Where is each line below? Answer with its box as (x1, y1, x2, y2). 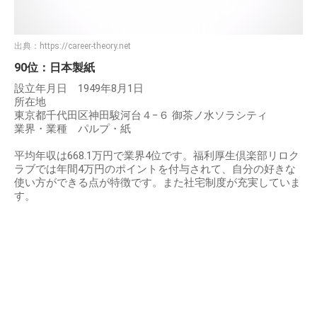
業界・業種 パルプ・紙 (14, 122, 142, 136)
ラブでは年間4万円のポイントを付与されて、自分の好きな (14, 163, 296, 176)
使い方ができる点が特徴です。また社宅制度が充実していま (14, 176, 301, 190)
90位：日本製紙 (14, 61, 95, 75)
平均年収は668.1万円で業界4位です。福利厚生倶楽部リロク (14, 149, 299, 163)
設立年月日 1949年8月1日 (14, 82, 144, 96)
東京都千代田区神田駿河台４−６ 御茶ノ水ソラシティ (14, 109, 267, 122)
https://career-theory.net (40, 41, 131, 52)
